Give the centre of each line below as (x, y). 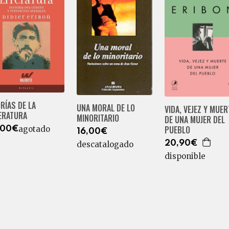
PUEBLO (177, 130)
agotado (35, 129)
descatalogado (105, 144)
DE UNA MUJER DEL (194, 120)
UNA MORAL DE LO (106, 108)
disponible (185, 156)
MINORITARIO (98, 118)
